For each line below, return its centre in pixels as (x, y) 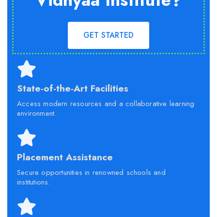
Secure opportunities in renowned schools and (91, 173)
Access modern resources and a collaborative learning (106, 104)
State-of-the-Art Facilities (73, 89)
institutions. (34, 182)
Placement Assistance (65, 157)
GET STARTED (108, 35)
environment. (37, 114)
